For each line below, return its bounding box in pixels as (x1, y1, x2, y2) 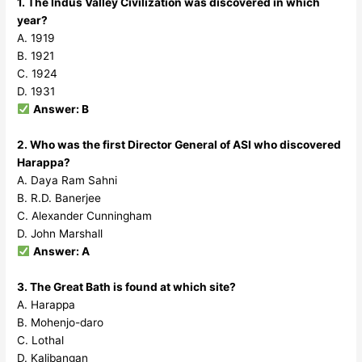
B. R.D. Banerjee (17, 191, 102, 204)
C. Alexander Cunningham (17, 208, 153, 222)
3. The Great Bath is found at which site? (17, 280, 237, 293)
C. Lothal (17, 333, 65, 347)
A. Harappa (17, 297, 76, 311)
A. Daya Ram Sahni (17, 173, 118, 187)
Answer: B (32, 103, 89, 116)
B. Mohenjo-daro (17, 315, 104, 329)
